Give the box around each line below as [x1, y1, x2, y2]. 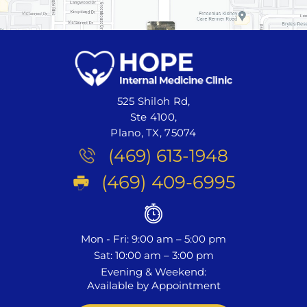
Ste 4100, [130, 110, 177, 123]
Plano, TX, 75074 [110, 125, 197, 139]
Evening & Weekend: [101, 265, 206, 278]
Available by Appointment [86, 278, 221, 292]
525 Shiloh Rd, [116, 94, 191, 108]
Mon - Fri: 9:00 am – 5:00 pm [81, 232, 226, 245]
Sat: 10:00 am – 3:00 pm [93, 248, 214, 262]
